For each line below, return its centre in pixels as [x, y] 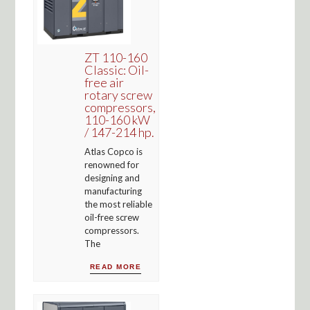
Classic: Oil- [116, 70]
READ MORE [116, 267]
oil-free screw [111, 218]
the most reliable [118, 204]
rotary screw [118, 95]
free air [104, 83]
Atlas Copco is [113, 152]
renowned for [111, 165]
